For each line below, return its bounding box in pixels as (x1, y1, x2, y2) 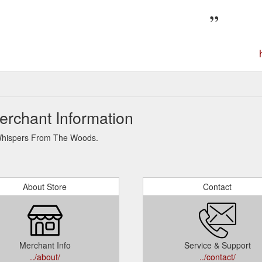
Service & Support (184, 239, 251, 251)
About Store (23, 180, 67, 192)
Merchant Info (19, 239, 71, 251)
